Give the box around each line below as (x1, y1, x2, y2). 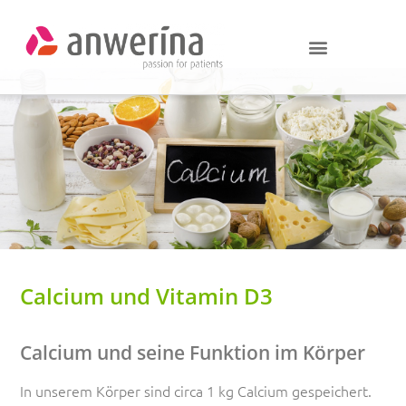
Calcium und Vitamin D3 (20, 281, 274, 311)
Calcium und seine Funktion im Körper (20, 340, 366, 365)
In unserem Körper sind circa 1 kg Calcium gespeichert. (20, 381, 372, 401)
